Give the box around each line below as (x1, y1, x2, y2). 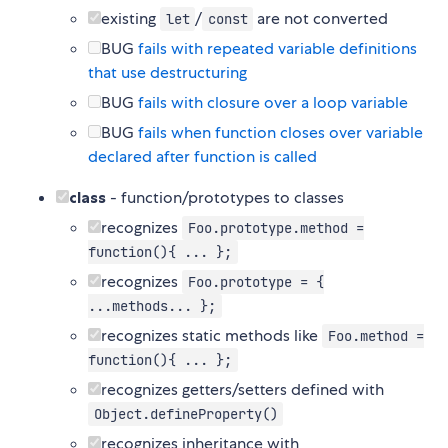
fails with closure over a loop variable (138, 92, 408, 114)
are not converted (253, 8, 389, 30)
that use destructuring (88, 62, 247, 84)
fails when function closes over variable (138, 122, 423, 144)
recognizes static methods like (101, 325, 322, 347)
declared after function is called (88, 146, 317, 168)
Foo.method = (327, 327, 424, 346)
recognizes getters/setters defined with (101, 379, 384, 401)
